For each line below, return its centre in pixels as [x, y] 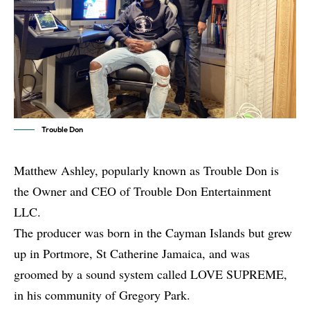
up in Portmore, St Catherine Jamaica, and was [132, 254]
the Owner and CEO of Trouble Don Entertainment [143, 191]
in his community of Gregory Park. [102, 295]
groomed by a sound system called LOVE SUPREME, [151, 274]
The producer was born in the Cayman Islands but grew [153, 233]
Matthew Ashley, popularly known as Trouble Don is [146, 171]
